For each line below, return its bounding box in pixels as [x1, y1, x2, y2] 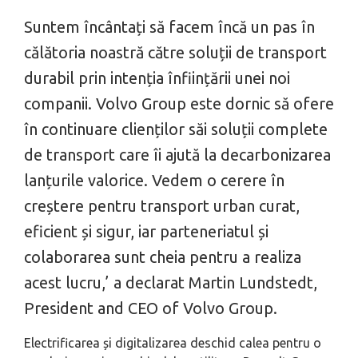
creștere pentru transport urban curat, [24, 197, 300, 216]
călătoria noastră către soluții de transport [24, 43, 327, 62]
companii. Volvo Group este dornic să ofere [24, 94, 334, 113]
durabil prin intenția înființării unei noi [24, 69, 290, 88]
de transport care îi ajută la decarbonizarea [24, 145, 331, 165]
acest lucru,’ [24, 273, 109, 292]
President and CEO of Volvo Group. [24, 299, 277, 318]
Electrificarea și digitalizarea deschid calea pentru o [24, 336, 321, 351]
